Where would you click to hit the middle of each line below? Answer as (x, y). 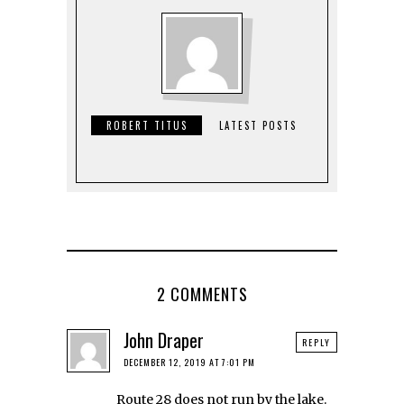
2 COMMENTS (202, 294)
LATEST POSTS (257, 125)
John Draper (164, 340)
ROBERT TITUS (147, 125)
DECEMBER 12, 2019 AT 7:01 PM (189, 362)
